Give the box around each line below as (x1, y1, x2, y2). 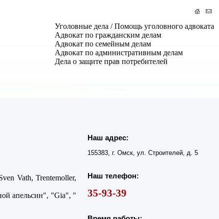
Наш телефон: (88, 171, 139, 180)
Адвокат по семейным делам (55, 40, 151, 48)
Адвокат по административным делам (55, 48, 183, 57)
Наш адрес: (88, 133, 129, 142)
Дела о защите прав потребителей (55, 57, 168, 66)
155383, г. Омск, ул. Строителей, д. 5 (88, 149, 198, 157)
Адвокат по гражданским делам (55, 31, 161, 39)
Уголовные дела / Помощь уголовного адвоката (55, 22, 214, 30)
